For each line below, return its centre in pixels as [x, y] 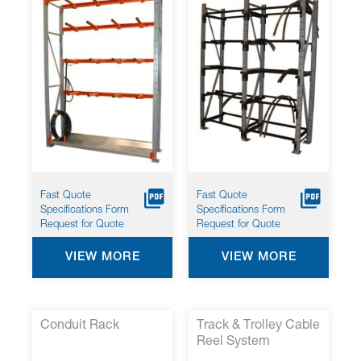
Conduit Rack [80, 326]
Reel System [233, 342]
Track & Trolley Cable [258, 326]
